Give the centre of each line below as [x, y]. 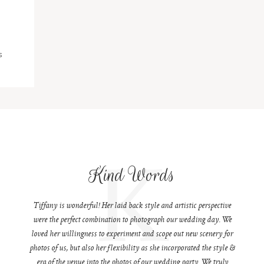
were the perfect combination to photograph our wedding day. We [132, 220]
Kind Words [132, 175]
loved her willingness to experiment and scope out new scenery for [132, 234]
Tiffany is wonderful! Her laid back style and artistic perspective [132, 206]
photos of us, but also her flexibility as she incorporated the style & [132, 248]
